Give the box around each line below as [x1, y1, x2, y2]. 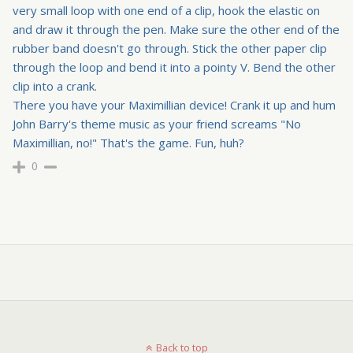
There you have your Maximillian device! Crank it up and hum [13, 97, 336, 113]
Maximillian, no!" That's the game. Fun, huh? [13, 135, 244, 151]
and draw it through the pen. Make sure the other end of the [13, 21, 340, 38]
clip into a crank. [13, 78, 97, 95]
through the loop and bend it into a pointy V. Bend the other [13, 59, 336, 76]
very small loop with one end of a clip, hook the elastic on [13, 2, 320, 19]
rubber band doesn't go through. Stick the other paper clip [13, 40, 327, 57]
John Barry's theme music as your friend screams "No [13, 116, 301, 132]
